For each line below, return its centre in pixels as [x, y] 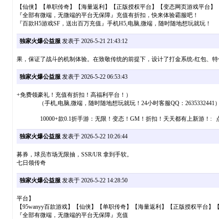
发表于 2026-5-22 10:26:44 [94, 137]
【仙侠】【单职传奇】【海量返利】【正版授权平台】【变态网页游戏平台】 [116, 7]
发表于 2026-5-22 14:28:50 [94, 181]
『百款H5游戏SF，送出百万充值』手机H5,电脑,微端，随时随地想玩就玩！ [114, 24]
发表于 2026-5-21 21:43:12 [94, 41]
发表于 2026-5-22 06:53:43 [94, 77]
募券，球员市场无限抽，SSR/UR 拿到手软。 [74, 155]
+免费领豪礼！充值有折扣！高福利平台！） [76, 95]
